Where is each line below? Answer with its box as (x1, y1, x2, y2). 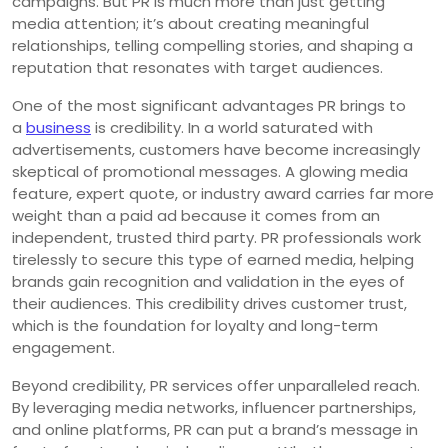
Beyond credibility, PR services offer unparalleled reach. (12, 374, 420, 396)
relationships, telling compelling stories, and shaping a (12, 34, 413, 56)
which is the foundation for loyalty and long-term (12, 314, 378, 336)
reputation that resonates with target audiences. (12, 56, 383, 78)
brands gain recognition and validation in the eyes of (12, 270, 405, 292)
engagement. (12, 336, 115, 358)
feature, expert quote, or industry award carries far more (12, 182, 434, 204)
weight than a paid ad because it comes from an (12, 204, 380, 226)
